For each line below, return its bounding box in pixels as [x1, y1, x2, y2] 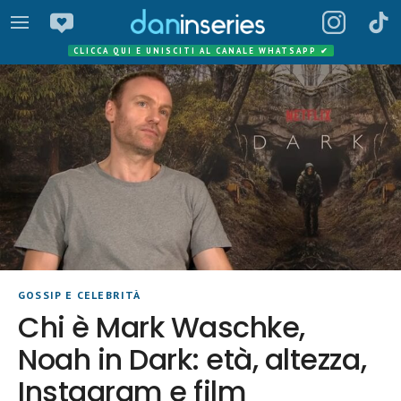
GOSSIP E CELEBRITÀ [18, 288, 141, 303]
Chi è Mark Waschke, [18, 307, 305, 348]
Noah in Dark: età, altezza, [18, 339, 367, 380]
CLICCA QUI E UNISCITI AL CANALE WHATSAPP [73, 46, 320, 55]
